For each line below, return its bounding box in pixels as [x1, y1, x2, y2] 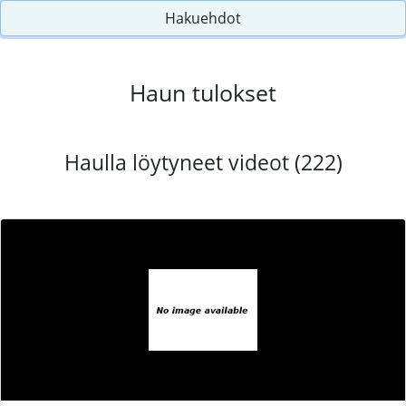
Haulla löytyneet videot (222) [63, 147, 343, 177]
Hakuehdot [165, 8, 241, 28]
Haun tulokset [130, 76, 276, 108]
